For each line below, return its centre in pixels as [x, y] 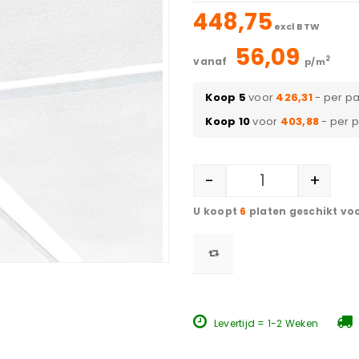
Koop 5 [226, 97]
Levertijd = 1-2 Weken [265, 323]
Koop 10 [228, 121]
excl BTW [296, 26]
